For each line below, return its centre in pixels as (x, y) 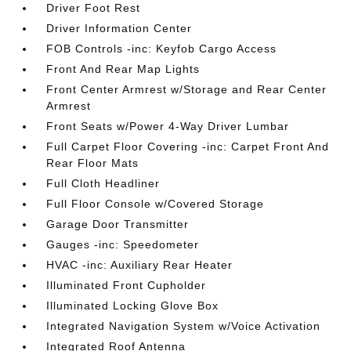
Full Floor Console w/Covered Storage (156, 204)
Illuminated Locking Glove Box (133, 306)
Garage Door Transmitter (118, 224)
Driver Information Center (119, 28)
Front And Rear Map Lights (123, 69)
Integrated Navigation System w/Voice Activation (184, 326)
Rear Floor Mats (93, 163)
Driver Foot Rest (94, 8)
